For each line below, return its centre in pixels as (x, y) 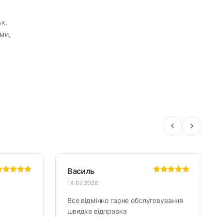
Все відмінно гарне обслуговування (125, 201)
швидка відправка (97, 211)
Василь (81, 171)
